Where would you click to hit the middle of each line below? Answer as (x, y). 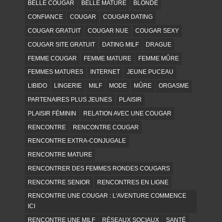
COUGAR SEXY (157, 31)
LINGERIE (68, 86)
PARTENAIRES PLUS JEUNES (70, 99)
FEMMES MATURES (55, 72)
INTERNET (105, 72)
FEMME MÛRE (158, 58)
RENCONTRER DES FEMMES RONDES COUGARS (99, 168)
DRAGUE (158, 44)
